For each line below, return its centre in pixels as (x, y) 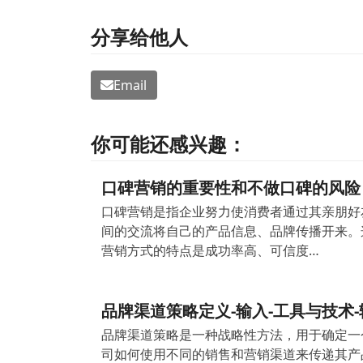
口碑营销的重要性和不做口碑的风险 (231, 188)
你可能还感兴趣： (169, 144)
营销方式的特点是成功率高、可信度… (210, 251)
